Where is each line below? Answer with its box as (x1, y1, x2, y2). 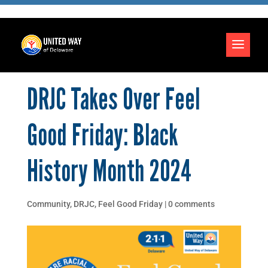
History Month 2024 (26, 153, 191, 189)
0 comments (167, 199, 215, 209)
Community (26, 199, 70, 209)
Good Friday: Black (26, 117, 178, 153)
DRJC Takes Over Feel (26, 81, 200, 117)
